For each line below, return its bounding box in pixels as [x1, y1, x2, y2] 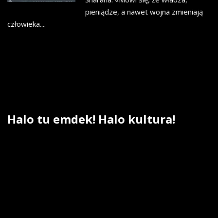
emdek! [53, 111, 95, 127]
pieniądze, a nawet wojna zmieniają [85, 7, 203, 17]
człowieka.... [7, 19, 46, 29]
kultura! [128, 111, 175, 127]
